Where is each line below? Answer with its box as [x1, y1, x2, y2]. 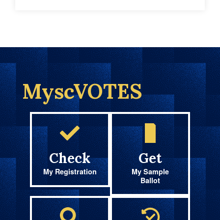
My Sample [131, 166, 169, 176]
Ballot [140, 175, 160, 185]
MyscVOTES [22, 78, 142, 105]
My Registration [43, 166, 97, 176]
